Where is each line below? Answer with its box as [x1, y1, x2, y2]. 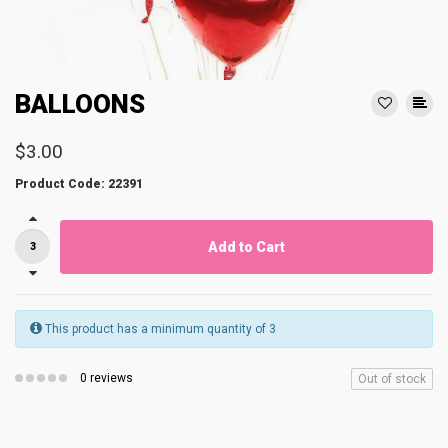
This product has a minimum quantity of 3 [42, 322, 276, 336]
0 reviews [80, 371, 133, 385]
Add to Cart [208, 238, 285, 255]
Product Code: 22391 [15, 177, 143, 191]
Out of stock [358, 372, 426, 386]
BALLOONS [15, 89, 145, 119]
